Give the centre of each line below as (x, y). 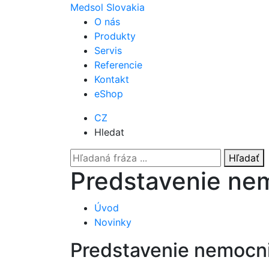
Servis (108, 50)
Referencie (118, 65)
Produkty (115, 36)
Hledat (109, 132)
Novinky (113, 222)
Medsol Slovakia (107, 7)
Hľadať (244, 158)
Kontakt (112, 79)
